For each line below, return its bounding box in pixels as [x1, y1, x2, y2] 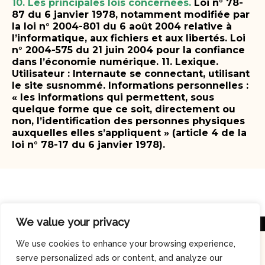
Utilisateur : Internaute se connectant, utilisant [12, 67, 250, 79]
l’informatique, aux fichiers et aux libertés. [12, 32, 227, 44]
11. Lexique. [161, 56, 218, 67]
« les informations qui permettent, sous [12, 91, 214, 103]
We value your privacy [16, 216, 130, 228]
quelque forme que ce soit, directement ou [12, 103, 235, 115]
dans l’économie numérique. [12, 56, 159, 67]
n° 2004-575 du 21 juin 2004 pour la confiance [12, 44, 245, 56]
